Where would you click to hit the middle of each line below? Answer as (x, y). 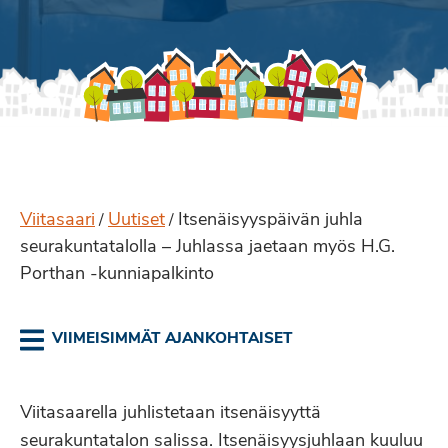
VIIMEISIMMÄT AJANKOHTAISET (172, 339)
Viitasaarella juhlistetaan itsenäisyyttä (170, 413)
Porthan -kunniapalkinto (117, 274)
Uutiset (136, 220)
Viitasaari (57, 220)
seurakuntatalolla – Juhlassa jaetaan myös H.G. (207, 247)
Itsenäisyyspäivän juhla (270, 220)
